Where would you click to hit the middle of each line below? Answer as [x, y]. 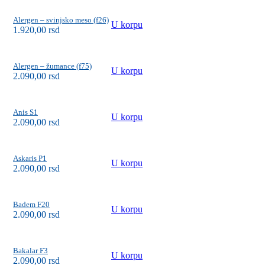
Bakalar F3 [30, 250]
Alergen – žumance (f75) [52, 66]
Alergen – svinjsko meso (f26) [61, 20]
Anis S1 [25, 112]
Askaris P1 [30, 158]
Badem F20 [31, 204]
